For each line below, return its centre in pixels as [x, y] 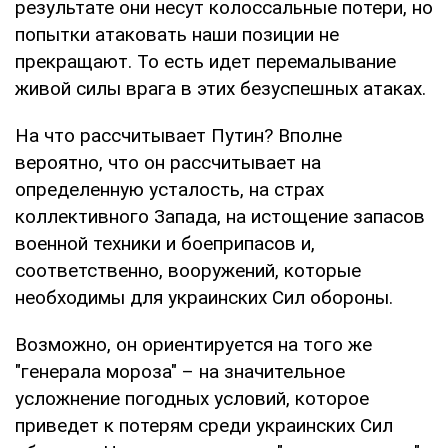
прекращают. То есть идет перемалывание [205, 61]
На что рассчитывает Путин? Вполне [178, 135]
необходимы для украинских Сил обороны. [204, 297]
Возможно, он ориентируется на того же [193, 344]
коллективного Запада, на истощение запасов [220, 216]
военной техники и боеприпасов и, [165, 243]
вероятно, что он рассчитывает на [168, 162]
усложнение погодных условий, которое [192, 398]
